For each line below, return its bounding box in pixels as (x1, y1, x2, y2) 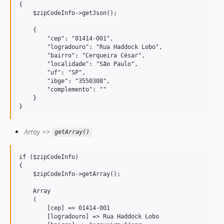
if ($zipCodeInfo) (19, 153, 82, 160)
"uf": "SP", (19, 68, 85, 76)
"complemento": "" (19, 85, 106, 93)
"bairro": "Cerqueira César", (19, 51, 145, 59)
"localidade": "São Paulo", (19, 60, 138, 67)
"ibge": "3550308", (19, 77, 113, 84)
